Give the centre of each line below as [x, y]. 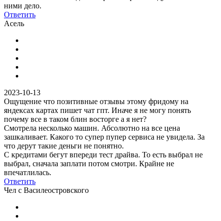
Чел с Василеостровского [46, 190]
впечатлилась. [28, 172]
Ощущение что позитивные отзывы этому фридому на [96, 101]
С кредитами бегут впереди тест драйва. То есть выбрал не [103, 154]
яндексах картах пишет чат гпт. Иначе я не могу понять [97, 110]
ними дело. [23, 5]
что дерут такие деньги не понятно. [64, 146]
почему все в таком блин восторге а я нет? [75, 119]
